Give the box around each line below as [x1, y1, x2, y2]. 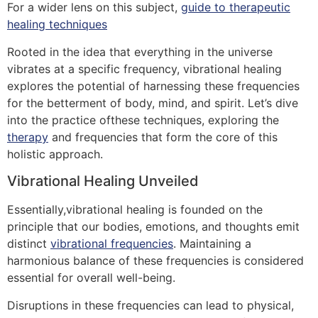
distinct [7, 236, 50, 251]
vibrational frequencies [50, 236, 173, 251]
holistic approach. [7, 146, 103, 161]
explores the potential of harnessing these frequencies [7, 78, 300, 93]
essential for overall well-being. [7, 270, 175, 285]
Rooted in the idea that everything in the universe [7, 44, 273, 59]
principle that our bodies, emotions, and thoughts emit [7, 219, 300, 234]
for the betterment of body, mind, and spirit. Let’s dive [7, 95, 298, 110]
